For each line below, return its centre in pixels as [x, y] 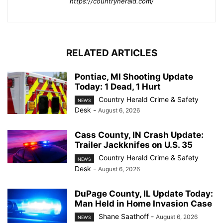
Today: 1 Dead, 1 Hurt [118, 87]
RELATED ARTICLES [111, 53]
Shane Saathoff [124, 216]
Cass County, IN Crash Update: [139, 135]
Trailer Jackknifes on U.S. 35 [134, 145]
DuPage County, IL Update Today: [144, 193]
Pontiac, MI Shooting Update [134, 77]
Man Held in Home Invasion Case [143, 203]
